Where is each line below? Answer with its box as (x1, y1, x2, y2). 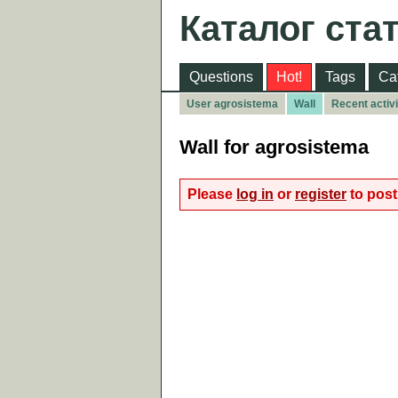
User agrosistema (187, 98, 278, 110)
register (295, 187, 346, 202)
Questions (189, 69, 253, 84)
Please (187, 187, 236, 202)
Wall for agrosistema (179, 136, 369, 158)
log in (236, 187, 274, 202)
